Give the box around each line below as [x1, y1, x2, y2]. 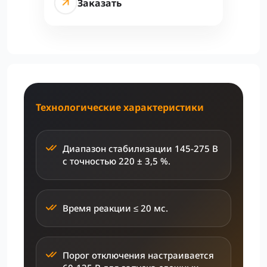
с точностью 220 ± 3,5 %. [63, 155, 170, 167]
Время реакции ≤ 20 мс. [63, 202, 168, 214]
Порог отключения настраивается [63, 249, 214, 261]
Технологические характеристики [36, 101, 204, 114]
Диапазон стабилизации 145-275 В [63, 142, 218, 154]
